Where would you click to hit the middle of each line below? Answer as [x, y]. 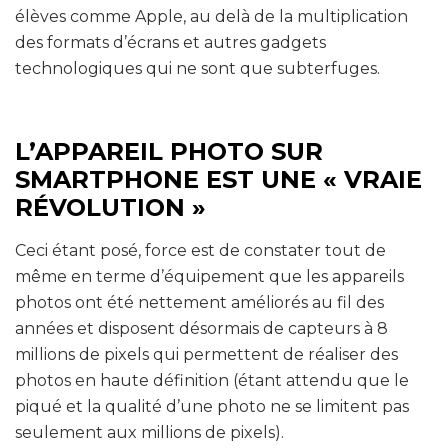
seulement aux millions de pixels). [149, 432]
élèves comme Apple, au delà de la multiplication [211, 16]
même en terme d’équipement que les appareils [209, 276]
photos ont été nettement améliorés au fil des [199, 302]
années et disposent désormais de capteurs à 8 [201, 328]
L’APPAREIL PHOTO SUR [169, 151]
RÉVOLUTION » [110, 207]
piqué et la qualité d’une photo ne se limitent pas [212, 406]
